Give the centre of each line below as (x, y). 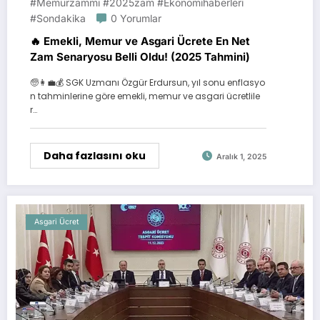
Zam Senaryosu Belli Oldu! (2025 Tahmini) (140, 57)
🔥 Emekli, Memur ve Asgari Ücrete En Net (140, 41)
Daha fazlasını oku (95, 156)
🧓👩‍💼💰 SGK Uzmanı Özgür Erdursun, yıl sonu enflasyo (147, 83)
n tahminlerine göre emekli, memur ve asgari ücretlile (145, 96)
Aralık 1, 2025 (241, 156)
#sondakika (58, 19)
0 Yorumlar (136, 19)
